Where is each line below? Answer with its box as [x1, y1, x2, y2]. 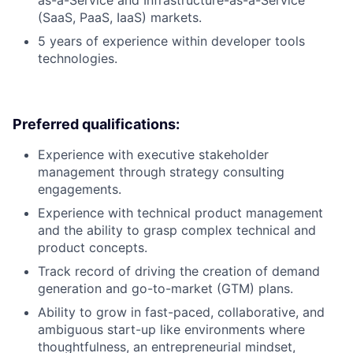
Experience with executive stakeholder [38, 146, 269, 162]
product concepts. [38, 239, 147, 255]
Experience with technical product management [38, 204, 323, 221]
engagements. [38, 180, 121, 197]
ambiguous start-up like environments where [38, 321, 305, 337]
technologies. [38, 50, 117, 66]
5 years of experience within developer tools [38, 32, 305, 49]
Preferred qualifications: [13, 115, 180, 132]
